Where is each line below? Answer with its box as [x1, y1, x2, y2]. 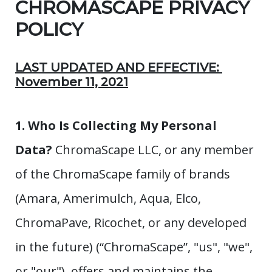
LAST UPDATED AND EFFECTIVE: [15, 60, 222, 75]
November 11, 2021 [15, 75, 128, 90]
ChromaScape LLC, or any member [52, 141, 254, 158]
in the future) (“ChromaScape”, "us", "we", [15, 239, 253, 256]
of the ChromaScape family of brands [15, 166, 230, 183]
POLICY [15, 18, 83, 41]
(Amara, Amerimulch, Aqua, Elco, [15, 190, 201, 207]
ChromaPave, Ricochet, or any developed [15, 214, 246, 231]
